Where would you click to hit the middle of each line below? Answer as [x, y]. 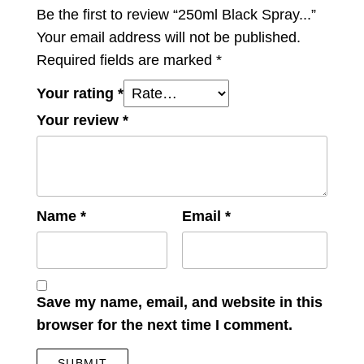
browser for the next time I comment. [165, 325]
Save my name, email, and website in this [180, 303]
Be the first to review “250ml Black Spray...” [176, 15]
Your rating [77, 94]
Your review [80, 121]
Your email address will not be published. [169, 38]
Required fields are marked [126, 61]
